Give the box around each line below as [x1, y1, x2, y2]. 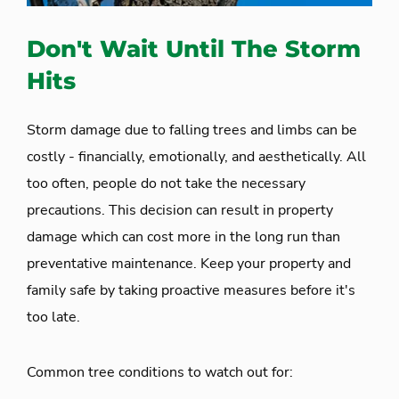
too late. [27, 307, 80, 328]
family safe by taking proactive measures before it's [27, 281, 355, 301]
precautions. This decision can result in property [27, 200, 333, 221]
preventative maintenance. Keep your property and [27, 254, 351, 274]
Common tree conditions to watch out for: [27, 362, 293, 383]
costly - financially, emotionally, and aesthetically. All [27, 147, 366, 167]
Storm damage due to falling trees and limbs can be [27, 120, 357, 141]
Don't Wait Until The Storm [27, 35, 361, 64]
